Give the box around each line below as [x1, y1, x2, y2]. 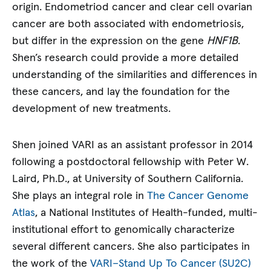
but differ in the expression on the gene [12, 36, 207, 47]
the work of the [12, 258, 91, 269]
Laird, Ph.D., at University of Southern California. [12, 173, 244, 184]
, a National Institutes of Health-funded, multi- [35, 207, 258, 218]
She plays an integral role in [12, 190, 148, 201]
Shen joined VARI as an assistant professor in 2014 [12, 139, 253, 151]
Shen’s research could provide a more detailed [12, 53, 240, 64]
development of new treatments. [12, 103, 171, 115]
